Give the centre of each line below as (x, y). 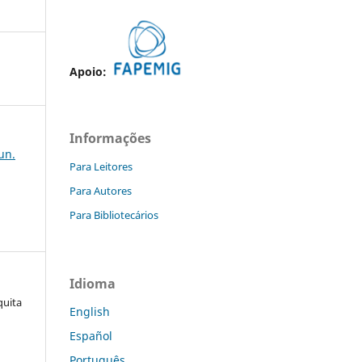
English (90, 311)
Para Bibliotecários (114, 215)
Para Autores (101, 191)
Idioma (93, 284)
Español (91, 335)
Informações (110, 139)
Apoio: (90, 72)
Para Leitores (101, 167)
